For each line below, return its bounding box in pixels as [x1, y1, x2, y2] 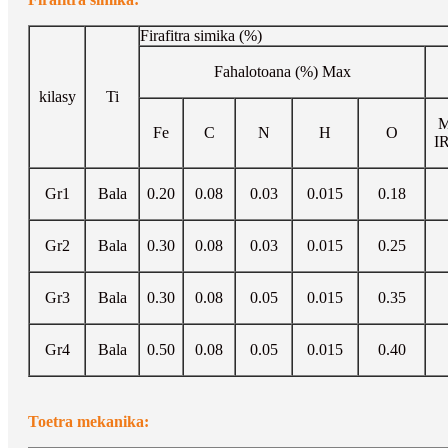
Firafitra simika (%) [140, 26, 262, 44]
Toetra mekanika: [28, 412, 149, 430]
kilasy [38, 87, 76, 105]
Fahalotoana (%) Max [213, 62, 351, 80]
